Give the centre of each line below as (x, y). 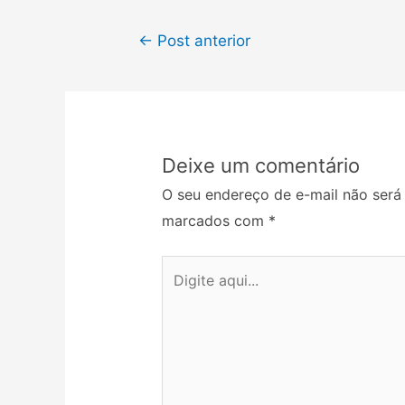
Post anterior (201, 41)
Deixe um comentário (260, 166)
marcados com (215, 221)
